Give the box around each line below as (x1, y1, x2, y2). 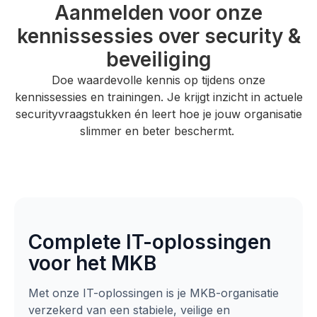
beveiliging (105, 47, 212, 71)
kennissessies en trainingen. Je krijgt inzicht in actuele (14, 89, 303, 104)
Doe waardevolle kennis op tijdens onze (52, 72, 265, 87)
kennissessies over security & (16, 23, 301, 48)
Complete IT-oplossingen (28, 230, 271, 255)
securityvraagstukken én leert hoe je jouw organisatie (15, 106, 302, 121)
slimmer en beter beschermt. (79, 123, 238, 138)
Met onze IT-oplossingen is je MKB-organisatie (28, 286, 279, 301)
